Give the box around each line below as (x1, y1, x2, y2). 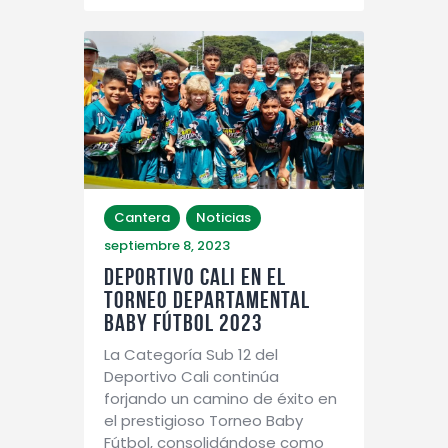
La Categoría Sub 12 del (104, 344, 278, 366)
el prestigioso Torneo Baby (104, 410, 303, 432)
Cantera (114, 208, 170, 228)
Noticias (196, 208, 251, 228)
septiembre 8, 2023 (104, 236, 230, 256)
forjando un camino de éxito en (104, 388, 337, 410)
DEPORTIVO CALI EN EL (104, 264, 286, 291)
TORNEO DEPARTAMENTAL (104, 287, 310, 314)
